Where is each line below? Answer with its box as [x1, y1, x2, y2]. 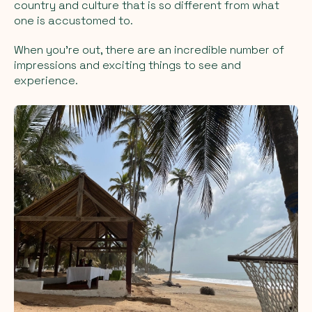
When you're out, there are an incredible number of [14, 42, 284, 57]
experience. [14, 72, 78, 88]
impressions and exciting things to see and [14, 57, 241, 72]
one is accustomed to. [14, 13, 133, 28]
